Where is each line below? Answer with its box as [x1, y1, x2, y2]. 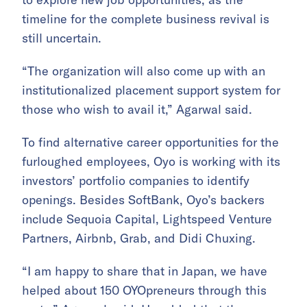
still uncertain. [22, 29, 101, 46]
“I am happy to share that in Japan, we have [22, 262, 267, 279]
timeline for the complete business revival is [22, 10, 269, 27]
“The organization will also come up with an [22, 62, 265, 79]
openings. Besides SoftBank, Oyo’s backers [22, 191, 265, 208]
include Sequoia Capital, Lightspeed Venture [22, 210, 272, 227]
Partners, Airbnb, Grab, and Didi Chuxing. [22, 230, 256, 246]
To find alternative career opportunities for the [22, 134, 279, 150]
